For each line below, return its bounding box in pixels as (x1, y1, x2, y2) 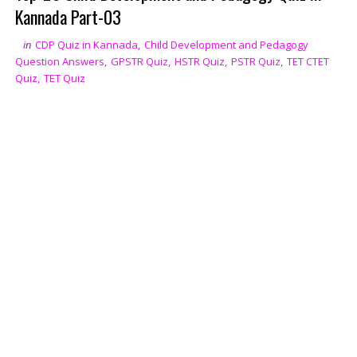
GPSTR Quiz (110, 54, 168, 69)
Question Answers (14, 54, 104, 69)
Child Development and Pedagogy (143, 37, 308, 53)
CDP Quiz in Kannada (34, 37, 138, 53)
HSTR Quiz (174, 54, 225, 69)
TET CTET (286, 54, 329, 69)
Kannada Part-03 (14, 4, 121, 30)
